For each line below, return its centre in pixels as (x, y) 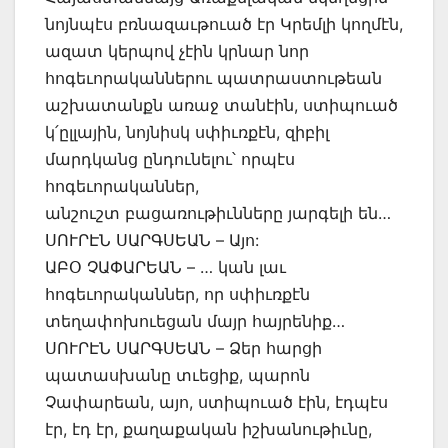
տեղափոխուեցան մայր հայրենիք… (195, 320)
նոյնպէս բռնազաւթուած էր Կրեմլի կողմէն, (224, 23)
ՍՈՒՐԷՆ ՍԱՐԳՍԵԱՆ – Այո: (152, 239)
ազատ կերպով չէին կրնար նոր (177, 50)
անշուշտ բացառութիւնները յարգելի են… (218, 212)
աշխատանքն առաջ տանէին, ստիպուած (221, 104)
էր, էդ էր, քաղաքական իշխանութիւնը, (208, 428)
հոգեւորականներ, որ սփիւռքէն (177, 293)
